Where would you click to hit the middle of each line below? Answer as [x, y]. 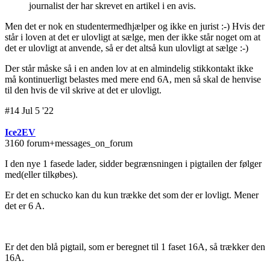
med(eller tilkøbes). [41, 175]
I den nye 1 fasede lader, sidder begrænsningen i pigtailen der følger [133, 164]
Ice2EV [20, 133]
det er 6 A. [25, 206]
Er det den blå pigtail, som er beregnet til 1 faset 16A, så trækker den [135, 247]
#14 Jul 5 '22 [29, 111]
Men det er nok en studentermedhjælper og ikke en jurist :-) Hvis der [135, 27]
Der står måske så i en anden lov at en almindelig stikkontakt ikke [129, 69]
